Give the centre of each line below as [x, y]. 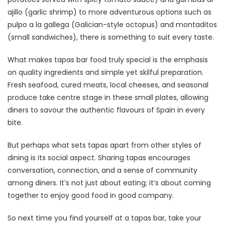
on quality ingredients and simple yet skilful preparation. [105, 72]
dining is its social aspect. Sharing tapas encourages [99, 157]
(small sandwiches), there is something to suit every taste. [111, 37]
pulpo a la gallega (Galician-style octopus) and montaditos [112, 24]
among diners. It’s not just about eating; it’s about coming [109, 183]
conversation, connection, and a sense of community [102, 170]
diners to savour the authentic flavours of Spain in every [106, 110]
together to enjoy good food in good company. [91, 195]
